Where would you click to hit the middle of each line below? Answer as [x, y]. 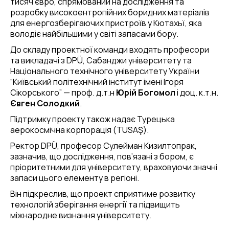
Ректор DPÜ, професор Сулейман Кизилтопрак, [104, 145]
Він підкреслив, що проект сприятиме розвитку [103, 193]
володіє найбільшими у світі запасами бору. [94, 33]
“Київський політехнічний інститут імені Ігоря [97, 82]
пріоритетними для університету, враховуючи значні [114, 167]
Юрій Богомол [146, 92]
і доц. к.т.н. [198, 92]
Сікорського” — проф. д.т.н [63, 92]
